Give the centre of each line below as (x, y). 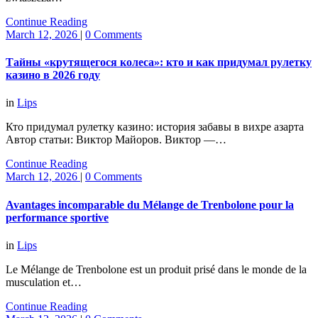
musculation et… (44, 282)
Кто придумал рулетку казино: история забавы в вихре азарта (155, 127)
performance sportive (57, 217)
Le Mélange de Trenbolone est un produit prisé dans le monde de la (156, 269)
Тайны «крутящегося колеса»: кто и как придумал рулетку (159, 62)
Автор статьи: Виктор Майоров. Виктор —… (116, 140)
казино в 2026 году (53, 75)
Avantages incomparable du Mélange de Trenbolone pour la (150, 204)
